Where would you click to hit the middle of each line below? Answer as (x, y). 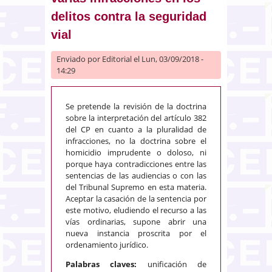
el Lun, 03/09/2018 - (168, 59)
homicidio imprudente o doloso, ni (136, 152)
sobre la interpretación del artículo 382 (136, 117)
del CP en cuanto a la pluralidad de (136, 129)
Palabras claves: (101, 264)
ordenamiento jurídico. (107, 244)
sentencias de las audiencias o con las (136, 175)
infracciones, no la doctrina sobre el (136, 141)
